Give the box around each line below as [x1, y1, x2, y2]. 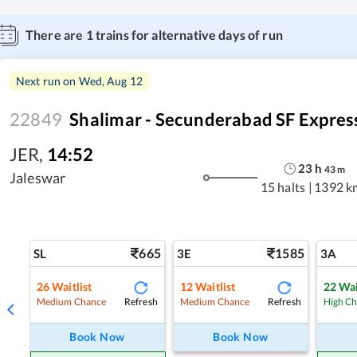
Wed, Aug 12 [78, 73, 143, 88]
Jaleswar [10, 168, 66, 186]
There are [25, 26, 86, 42]
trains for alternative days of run [92, 26, 283, 42]
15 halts [260, 179, 306, 195]
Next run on [16, 73, 79, 88]
